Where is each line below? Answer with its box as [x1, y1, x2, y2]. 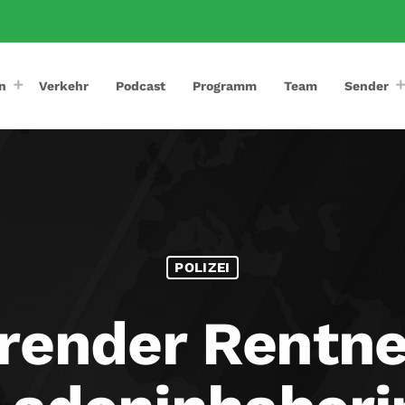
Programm [193, 78, 258, 93]
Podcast [116, 78, 166, 93]
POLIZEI [174, 259, 231, 276]
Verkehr [39, 78, 89, 93]
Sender [344, 78, 390, 93]
